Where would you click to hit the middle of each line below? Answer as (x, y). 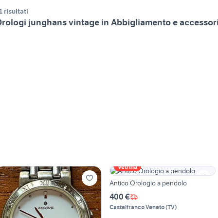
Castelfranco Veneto (137, 207)
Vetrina (127, 167)
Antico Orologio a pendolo (148, 183)
